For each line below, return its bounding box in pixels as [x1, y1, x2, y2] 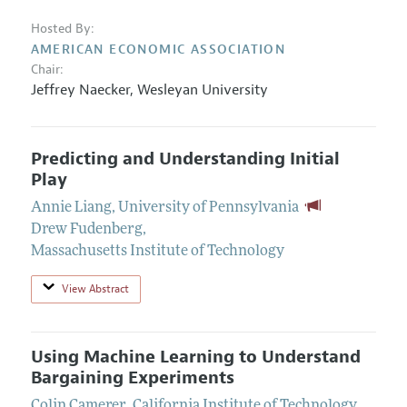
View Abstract [61, 282, 129, 297]
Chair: [30, 62, 64, 78]
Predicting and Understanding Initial [30, 148, 340, 171]
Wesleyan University [136, 81, 268, 100]
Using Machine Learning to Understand [30, 346, 361, 369]
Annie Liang [30, 201, 112, 216]
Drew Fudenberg [30, 223, 143, 238]
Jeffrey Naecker [30, 81, 130, 100]
